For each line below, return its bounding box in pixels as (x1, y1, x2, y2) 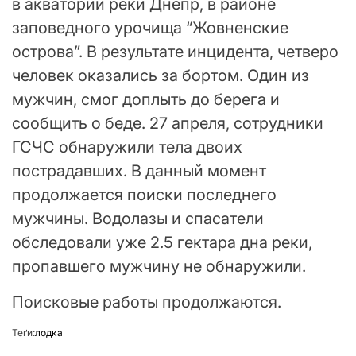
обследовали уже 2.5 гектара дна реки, (12, 233, 312, 253)
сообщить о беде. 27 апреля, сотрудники (12, 114, 323, 133)
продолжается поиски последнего (12, 185, 277, 205)
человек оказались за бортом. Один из (12, 66, 309, 86)
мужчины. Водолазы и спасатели (12, 209, 264, 229)
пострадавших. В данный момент (12, 161, 266, 181)
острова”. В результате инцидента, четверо (12, 42, 339, 62)
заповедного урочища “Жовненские (12, 18, 288, 38)
